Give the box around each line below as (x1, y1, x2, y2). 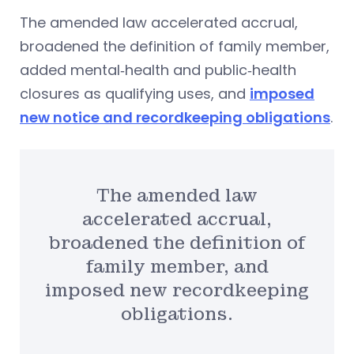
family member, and (85, 255, 269, 277)
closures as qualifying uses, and (20, 84, 250, 104)
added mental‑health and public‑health (20, 60, 296, 81)
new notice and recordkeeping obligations (20, 107, 330, 128)
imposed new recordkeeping (45, 279, 309, 301)
